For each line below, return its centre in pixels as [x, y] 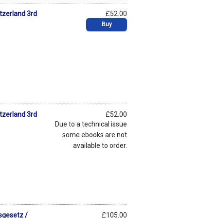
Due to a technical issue [91, 124]
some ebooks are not [95, 135]
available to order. [100, 145]
